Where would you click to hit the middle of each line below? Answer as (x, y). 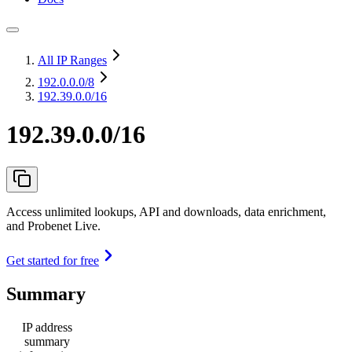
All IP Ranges (72, 60)
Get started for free (53, 260)
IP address (47, 327)
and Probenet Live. (53, 225)
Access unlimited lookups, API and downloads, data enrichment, (166, 211)
